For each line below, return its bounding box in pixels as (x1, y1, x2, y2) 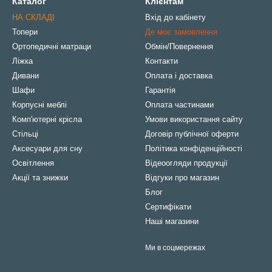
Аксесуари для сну (12, 144, 83, 154)
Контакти (145, 56, 178, 66)
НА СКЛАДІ (12, 13, 55, 22)
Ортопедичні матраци (12, 42, 91, 52)
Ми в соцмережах (145, 243, 205, 253)
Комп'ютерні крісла (12, 115, 82, 124)
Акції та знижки (12, 173, 68, 183)
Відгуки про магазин (145, 173, 219, 183)
